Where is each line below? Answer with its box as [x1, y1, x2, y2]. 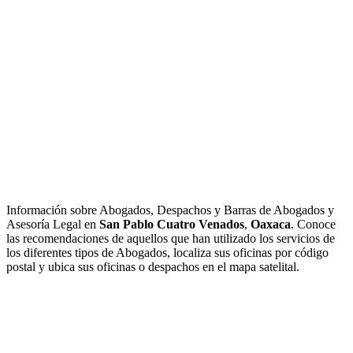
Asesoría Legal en [6, 217, 99, 232]
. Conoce [291, 217, 336, 232]
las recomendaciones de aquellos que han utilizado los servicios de [6, 232, 335, 246]
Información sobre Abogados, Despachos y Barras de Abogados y [6, 203, 334, 217]
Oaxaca [251, 217, 291, 232]
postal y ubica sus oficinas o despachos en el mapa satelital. [6, 260, 299, 274]
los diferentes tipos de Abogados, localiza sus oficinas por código [6, 246, 329, 260]
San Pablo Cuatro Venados [99, 217, 244, 232]
